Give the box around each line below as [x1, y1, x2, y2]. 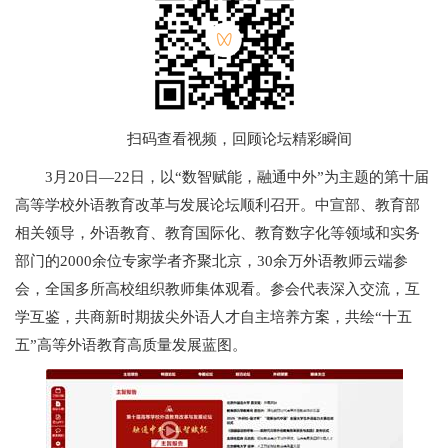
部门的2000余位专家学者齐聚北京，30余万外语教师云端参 [15, 253, 408, 269]
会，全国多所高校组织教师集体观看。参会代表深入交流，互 [15, 281, 420, 297]
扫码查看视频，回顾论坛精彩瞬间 [126, 131, 352, 147]
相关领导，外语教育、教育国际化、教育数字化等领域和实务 [15, 225, 420, 241]
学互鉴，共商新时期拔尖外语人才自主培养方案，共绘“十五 [15, 309, 412, 325]
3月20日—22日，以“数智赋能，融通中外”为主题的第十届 [45, 169, 429, 185]
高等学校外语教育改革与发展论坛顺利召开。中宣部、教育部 [15, 197, 420, 213]
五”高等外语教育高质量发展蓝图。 [15, 337, 247, 353]
